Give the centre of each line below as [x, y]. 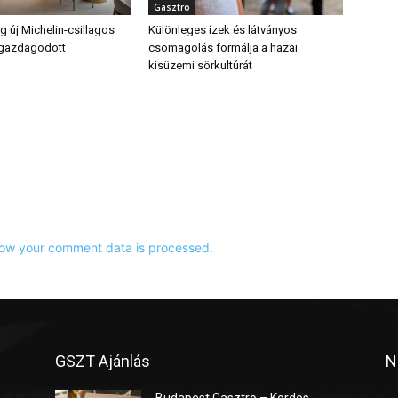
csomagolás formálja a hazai [223, 47]
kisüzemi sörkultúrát [201, 65]
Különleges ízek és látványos [223, 29]
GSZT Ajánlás [103, 361]
